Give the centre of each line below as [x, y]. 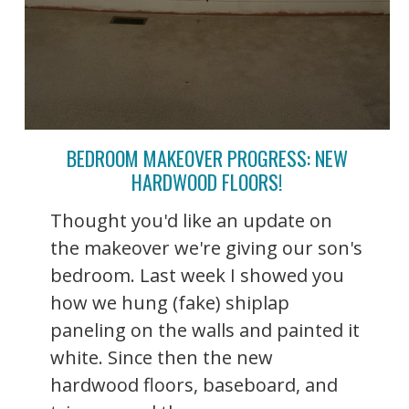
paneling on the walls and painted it [205, 330]
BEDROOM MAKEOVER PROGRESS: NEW [207, 158]
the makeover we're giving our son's [206, 248]
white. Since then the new [162, 358]
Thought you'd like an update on [191, 221]
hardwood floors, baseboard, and [194, 385]
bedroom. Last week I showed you [197, 276]
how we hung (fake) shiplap [170, 303]
